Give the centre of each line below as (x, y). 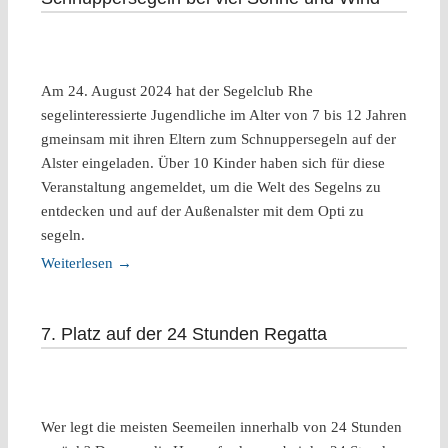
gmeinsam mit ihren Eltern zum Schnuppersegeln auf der (218, 139)
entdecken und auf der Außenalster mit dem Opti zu (202, 211)
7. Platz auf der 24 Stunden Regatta (183, 333)
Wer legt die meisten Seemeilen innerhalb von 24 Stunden (221, 427)
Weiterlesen (78, 263)
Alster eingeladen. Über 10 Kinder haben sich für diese (212, 163)
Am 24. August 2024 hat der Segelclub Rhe (176, 91)
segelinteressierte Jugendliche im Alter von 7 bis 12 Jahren (223, 115)
